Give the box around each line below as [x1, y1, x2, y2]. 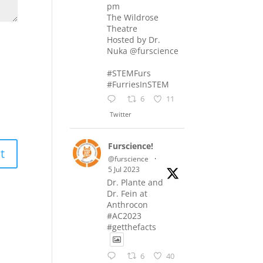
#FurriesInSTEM [107, 79, 170, 90]
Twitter [110, 110, 132, 119]
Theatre [107, 23, 138, 34]
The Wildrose [107, 12, 159, 23]
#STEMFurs [107, 68, 151, 79]
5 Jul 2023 [108, 164, 140, 175]
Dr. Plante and [107, 177, 164, 188]
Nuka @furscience [107, 45, 179, 56]
